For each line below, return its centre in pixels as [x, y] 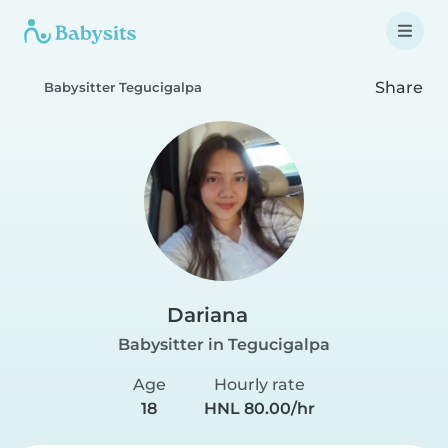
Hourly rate [260, 384]
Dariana [207, 315]
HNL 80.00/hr [260, 408]
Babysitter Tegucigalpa [123, 87]
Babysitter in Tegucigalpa [224, 344]
